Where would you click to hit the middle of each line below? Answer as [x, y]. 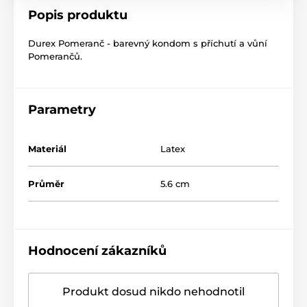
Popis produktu [78, 15]
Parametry [62, 110]
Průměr [46, 184]
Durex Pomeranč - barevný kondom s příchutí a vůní [148, 44]
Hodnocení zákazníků [97, 251]
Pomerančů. [55, 57]
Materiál [47, 149]
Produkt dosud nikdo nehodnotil [153, 292]
